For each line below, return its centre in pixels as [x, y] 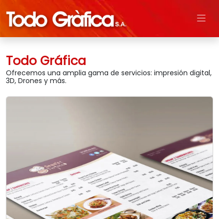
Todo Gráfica [46, 61]
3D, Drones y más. [36, 81]
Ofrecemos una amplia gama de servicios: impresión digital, [109, 73]
